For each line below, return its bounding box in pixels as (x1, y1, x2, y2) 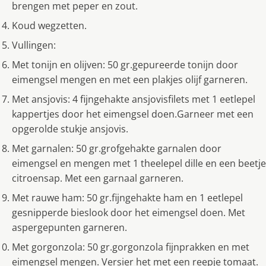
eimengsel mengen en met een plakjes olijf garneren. (12, 73, 248, 87)
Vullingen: (12, 39, 56, 52)
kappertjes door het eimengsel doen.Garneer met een (12, 107, 254, 121)
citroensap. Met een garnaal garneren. (12, 172, 183, 185)
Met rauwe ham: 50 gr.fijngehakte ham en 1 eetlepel (12, 191, 243, 205)
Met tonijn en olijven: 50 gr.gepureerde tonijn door (12, 58, 238, 72)
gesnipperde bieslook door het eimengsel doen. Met (12, 206, 245, 220)
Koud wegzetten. (12, 19, 87, 33)
